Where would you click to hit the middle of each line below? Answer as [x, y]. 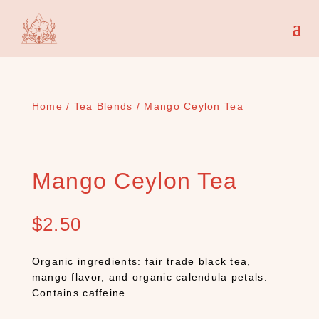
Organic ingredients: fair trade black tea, [141, 261]
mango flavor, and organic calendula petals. [150, 277]
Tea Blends [103, 106]
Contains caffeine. [80, 293]
